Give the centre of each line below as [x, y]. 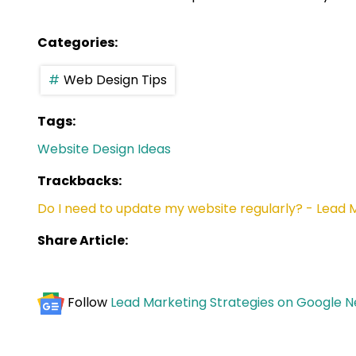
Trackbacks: [79, 181]
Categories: [77, 43]
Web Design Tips [115, 80]
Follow [89, 303]
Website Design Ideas [104, 149]
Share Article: [83, 241]
